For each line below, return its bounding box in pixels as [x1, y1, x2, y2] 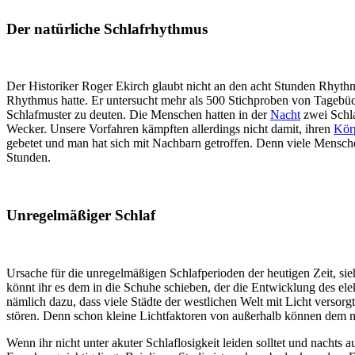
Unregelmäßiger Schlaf [6, 206, 155, 223]
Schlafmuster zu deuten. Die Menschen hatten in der [6, 108, 270, 122]
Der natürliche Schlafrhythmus [6, 20, 208, 37]
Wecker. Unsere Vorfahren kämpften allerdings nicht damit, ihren [6, 122, 334, 136]
